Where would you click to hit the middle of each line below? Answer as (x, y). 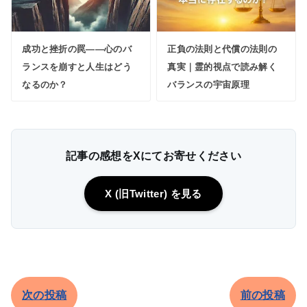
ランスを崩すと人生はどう (77, 67)
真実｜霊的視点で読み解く (222, 67)
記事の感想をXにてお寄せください (153, 156)
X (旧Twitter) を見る (153, 193)
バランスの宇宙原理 (209, 85)
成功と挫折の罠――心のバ (77, 49)
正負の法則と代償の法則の (222, 49)
